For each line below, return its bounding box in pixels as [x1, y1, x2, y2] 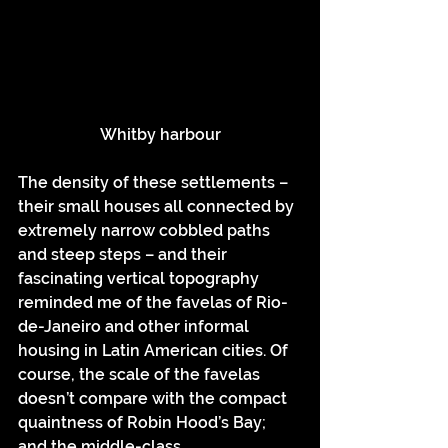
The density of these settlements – [18, 173, 292, 192]
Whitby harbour [99, 125, 221, 144]
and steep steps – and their [18, 245, 231, 264]
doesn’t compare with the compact [18, 389, 291, 408]
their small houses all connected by [18, 197, 298, 216]
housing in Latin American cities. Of [18, 341, 292, 360]
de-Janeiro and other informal [18, 317, 253, 336]
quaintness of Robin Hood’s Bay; [18, 413, 270, 432]
